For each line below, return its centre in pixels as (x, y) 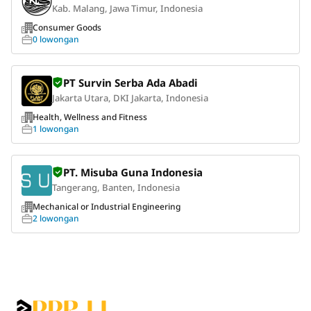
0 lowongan (56, 39)
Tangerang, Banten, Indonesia (116, 187)
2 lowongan (56, 218)
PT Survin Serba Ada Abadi (130, 83)
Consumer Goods (67, 27)
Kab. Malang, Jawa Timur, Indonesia (127, 8)
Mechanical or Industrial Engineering (107, 207)
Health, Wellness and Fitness (90, 117)
